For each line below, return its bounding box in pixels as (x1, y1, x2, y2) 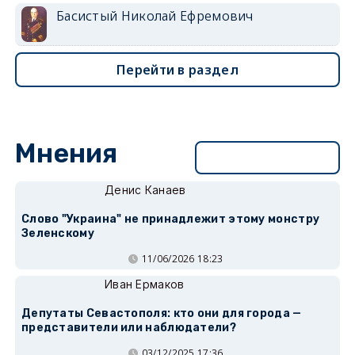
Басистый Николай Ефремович (55, 6, 254, 25)
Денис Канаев (104, 182, 186, 197)
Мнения (14, 137, 118, 169)
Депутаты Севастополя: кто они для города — (21, 306, 302, 320)
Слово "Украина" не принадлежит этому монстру (21, 212, 320, 226)
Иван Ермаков (104, 277, 185, 291)
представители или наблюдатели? (21, 320, 236, 334)
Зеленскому (21, 226, 94, 240)
